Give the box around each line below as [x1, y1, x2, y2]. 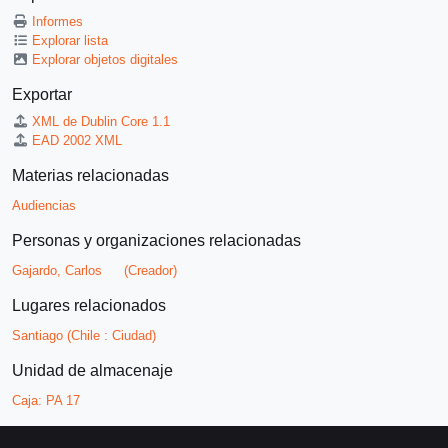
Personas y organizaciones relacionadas [12, 232, 301, 250]
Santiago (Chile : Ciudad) [12, 328, 156, 344]
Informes [32, 14, 84, 30]
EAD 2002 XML [32, 133, 123, 149]
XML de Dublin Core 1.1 [32, 114, 171, 130]
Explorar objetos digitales [32, 52, 179, 68]
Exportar [12, 86, 72, 104]
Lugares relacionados [12, 297, 166, 315]
